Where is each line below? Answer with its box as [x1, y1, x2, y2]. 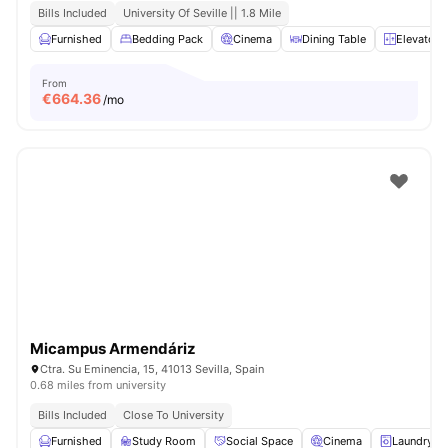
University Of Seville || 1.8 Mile [123, 6, 281, 20]
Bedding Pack [132, 32, 203, 46]
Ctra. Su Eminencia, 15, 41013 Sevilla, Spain [40, 362, 264, 376]
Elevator [396, 32, 439, 46]
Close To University [123, 408, 224, 422]
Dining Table [302, 32, 366, 46]
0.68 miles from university [30, 378, 166, 392]
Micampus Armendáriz [30, 339, 196, 358]
